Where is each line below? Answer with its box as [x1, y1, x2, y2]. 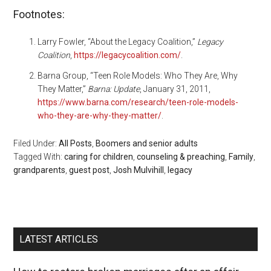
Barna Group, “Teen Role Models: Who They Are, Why [38, 70, 238, 80]
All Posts [59, 138, 93, 148]
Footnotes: [13, 7, 65, 21]
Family [229, 151, 254, 162]
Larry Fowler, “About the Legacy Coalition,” [38, 36, 198, 47]
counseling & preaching [137, 151, 226, 162]
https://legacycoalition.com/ [74, 50, 181, 60]
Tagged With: [13, 151, 65, 162]
